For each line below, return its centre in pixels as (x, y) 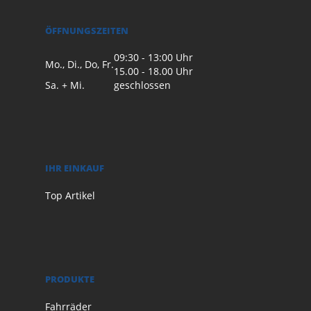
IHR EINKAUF (75, 168)
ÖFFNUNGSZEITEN (87, 30)
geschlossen (142, 85)
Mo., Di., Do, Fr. (79, 64)
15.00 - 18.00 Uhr (153, 71)
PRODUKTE (70, 279)
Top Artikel (70, 195)
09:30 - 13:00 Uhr (153, 57)
